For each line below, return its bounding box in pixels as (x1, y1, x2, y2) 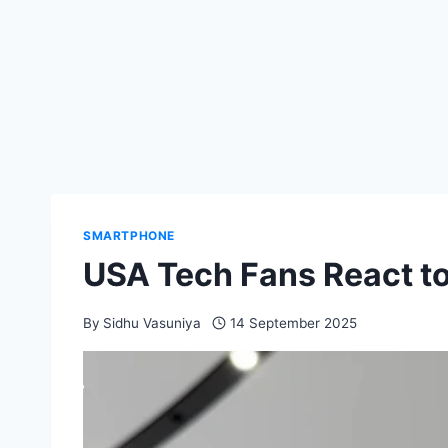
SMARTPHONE (83, 228, 175, 243)
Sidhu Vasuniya (103, 314, 202, 331)
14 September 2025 (229, 314, 357, 331)
